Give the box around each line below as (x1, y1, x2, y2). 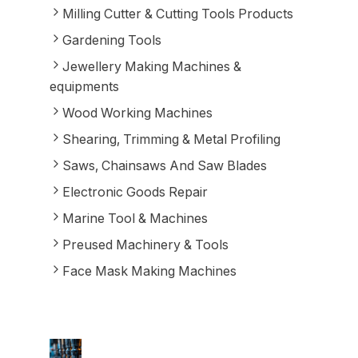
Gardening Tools (62, 32, 161, 48)
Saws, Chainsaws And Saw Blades (62, 157, 267, 173)
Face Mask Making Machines (62, 263, 237, 279)
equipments (49, 78, 119, 94)
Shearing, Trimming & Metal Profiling (62, 131, 280, 147)
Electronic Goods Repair (62, 184, 208, 200)
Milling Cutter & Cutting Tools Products (62, 6, 293, 22)
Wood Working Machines (62, 105, 213, 121)
